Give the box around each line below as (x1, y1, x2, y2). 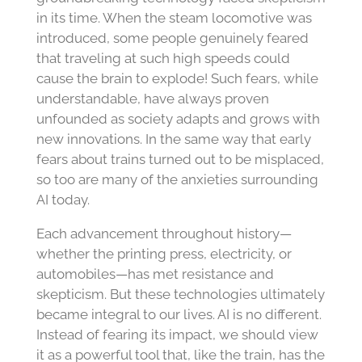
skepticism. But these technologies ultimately (36, 285, 325, 302)
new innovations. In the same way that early (36, 130, 311, 147)
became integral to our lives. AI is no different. (36, 305, 322, 322)
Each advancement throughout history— (36, 225, 292, 242)
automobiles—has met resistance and (36, 265, 274, 282)
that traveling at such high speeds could (36, 49, 290, 66)
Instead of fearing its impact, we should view (36, 326, 318, 343)
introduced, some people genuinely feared (36, 29, 309, 46)
